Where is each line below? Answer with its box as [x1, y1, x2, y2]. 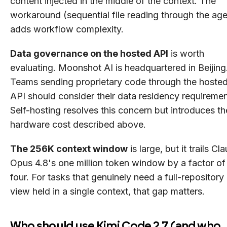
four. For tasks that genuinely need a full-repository [10, 171, 224, 182]
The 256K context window [10, 143, 128, 154]
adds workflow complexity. [10, 23, 124, 34]
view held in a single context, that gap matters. [10, 185, 205, 197]
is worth [168, 48, 204, 59]
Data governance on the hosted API [10, 48, 168, 59]
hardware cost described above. [10, 119, 146, 130]
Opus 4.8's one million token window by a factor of [10, 157, 225, 168]
